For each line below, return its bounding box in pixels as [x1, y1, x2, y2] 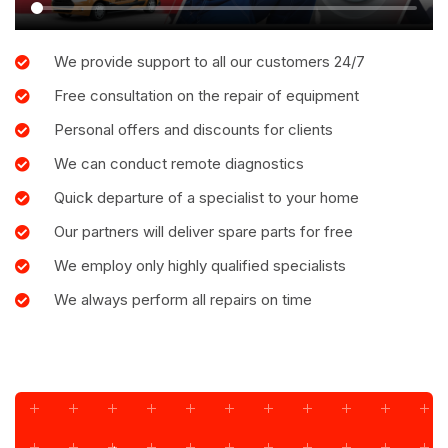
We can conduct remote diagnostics [53, 154, 304, 174]
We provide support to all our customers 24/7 [53, 52, 365, 72]
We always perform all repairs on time [53, 290, 312, 310]
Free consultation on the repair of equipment [53, 86, 359, 106]
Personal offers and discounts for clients [53, 120, 333, 140]
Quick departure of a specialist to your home [53, 188, 359, 208]
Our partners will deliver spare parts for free [53, 222, 353, 242]
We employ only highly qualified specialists [53, 256, 346, 276]
